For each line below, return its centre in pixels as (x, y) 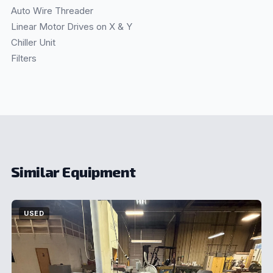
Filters (23, 58)
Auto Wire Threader (52, 11)
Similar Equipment (73, 172)
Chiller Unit (33, 43)
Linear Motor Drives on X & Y (71, 27)
